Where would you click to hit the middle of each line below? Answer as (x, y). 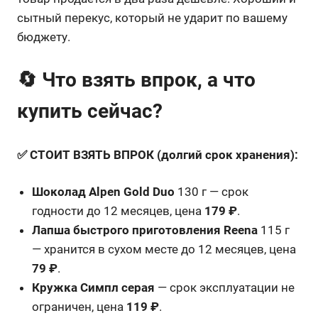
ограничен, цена (79, 307)
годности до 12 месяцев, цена (119, 211)
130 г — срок (212, 192)
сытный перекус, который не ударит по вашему (152, 17)
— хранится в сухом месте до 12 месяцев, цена (164, 250)
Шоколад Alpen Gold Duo (104, 192)
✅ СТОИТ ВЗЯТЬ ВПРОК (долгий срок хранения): (158, 154)
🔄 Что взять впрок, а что (136, 80)
